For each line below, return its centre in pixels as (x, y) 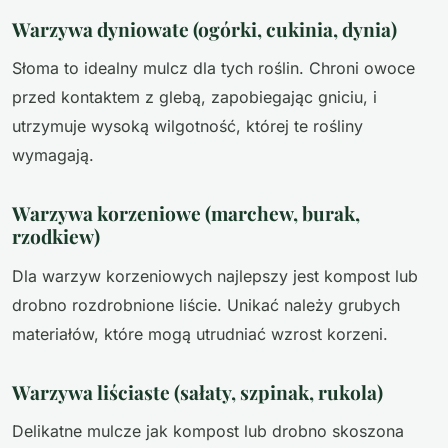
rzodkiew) (56, 236)
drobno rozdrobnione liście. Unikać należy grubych (206, 304)
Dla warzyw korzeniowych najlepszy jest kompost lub (215, 275)
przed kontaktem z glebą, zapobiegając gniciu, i (194, 97)
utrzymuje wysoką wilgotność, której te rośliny (187, 126)
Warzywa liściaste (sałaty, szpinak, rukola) (197, 391)
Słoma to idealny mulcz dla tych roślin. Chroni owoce (213, 68)
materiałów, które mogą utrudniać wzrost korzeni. (200, 333)
